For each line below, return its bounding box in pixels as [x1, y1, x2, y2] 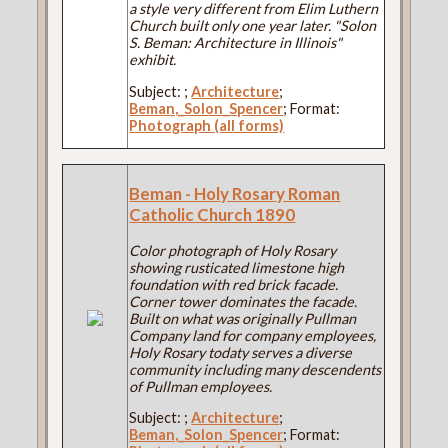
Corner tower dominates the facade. [129, 292, 358, 310]
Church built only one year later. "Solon [129, 17, 377, 35]
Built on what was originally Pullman [129, 309, 357, 327]
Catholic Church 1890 [129, 203, 296, 225]
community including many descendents [129, 360, 382, 378]
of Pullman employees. [129, 377, 273, 395]
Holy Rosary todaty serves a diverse [129, 343, 353, 361]
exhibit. [129, 51, 177, 69]
